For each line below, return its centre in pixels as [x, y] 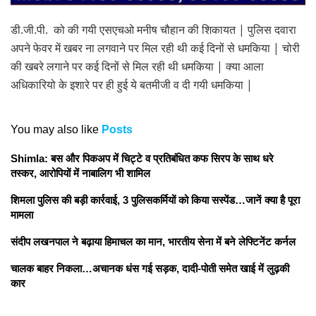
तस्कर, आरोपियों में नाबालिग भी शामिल [80, 174]
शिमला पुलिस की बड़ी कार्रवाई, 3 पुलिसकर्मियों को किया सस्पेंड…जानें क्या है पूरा [155, 200]
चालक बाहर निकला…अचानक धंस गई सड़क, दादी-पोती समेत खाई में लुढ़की [150, 269]
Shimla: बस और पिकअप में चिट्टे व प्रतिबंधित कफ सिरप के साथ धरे [142, 159]
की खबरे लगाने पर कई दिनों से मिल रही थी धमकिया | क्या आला [137, 67]
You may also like [55, 130]
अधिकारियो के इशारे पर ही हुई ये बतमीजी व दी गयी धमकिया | [132, 85]
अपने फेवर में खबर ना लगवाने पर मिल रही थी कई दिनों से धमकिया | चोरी [155, 48]
